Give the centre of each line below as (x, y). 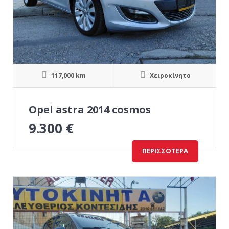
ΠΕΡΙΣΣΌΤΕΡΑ (165, 151)
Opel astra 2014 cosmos (90, 110)
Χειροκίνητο (169, 75)
